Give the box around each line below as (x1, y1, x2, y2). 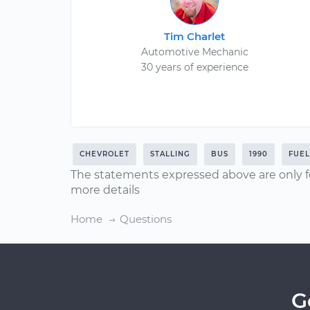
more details (71, 183, 140, 197)
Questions (120, 212, 172, 226)
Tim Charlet (164, 30, 226, 43)
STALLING (150, 149, 190, 158)
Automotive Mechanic (140, 46, 248, 58)
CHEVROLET (80, 149, 129, 158)
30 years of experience (140, 61, 248, 73)
